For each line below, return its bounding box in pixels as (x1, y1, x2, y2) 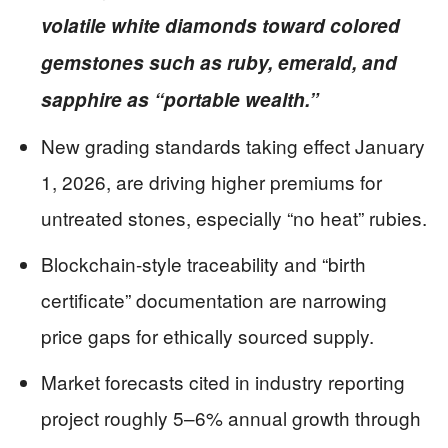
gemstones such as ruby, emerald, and (41, 49, 397, 76)
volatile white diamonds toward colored (41, 12, 400, 39)
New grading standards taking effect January (41, 132, 425, 159)
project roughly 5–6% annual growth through (41, 404, 421, 431)
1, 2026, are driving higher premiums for (41, 168, 382, 195)
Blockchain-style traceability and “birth (41, 250, 366, 277)
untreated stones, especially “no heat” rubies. (41, 204, 427, 231)
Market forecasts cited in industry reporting (41, 368, 405, 395)
